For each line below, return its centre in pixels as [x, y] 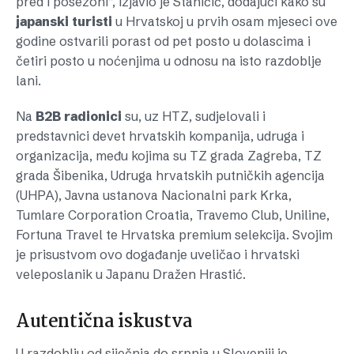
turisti [92, 21]
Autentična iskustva [104, 322]
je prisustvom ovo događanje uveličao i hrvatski [158, 254]
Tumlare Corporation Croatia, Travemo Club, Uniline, [173, 215]
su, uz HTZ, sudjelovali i [194, 116]
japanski [42, 21]
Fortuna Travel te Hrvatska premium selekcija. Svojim [174, 235]
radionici [93, 116]
